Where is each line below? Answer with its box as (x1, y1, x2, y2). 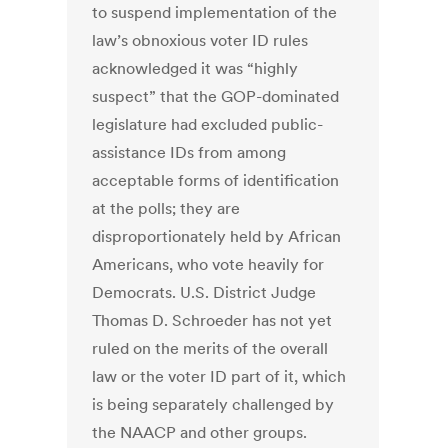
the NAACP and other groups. (92, 422, 308, 443)
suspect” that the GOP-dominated (92, 86, 340, 107)
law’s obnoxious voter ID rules (92, 30, 309, 51)
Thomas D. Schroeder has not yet (92, 310, 333, 331)
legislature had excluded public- (92, 114, 324, 135)
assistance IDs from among (92, 142, 287, 163)
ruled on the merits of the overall (92, 338, 329, 359)
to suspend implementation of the (92, 2, 338, 23)
